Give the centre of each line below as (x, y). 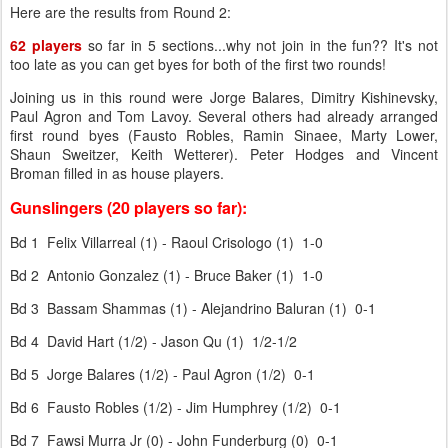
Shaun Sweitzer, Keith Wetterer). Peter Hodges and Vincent (224, 154)
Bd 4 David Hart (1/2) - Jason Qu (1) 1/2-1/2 (153, 341)
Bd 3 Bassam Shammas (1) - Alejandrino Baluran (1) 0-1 (193, 308)
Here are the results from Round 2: (120, 12)
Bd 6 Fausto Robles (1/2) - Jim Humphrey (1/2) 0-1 (175, 407)
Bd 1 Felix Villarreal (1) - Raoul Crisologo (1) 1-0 (166, 242)
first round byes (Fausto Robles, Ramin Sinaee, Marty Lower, (224, 135)
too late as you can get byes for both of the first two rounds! (198, 64)
